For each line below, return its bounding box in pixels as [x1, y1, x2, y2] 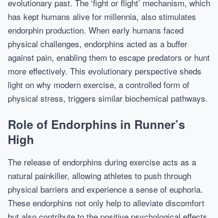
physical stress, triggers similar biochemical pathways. [8, 92, 208, 104]
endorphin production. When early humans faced [8, 24, 183, 36]
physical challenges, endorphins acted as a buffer [8, 37, 187, 50]
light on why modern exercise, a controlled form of [8, 78, 189, 91]
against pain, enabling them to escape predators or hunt [8, 51, 210, 63]
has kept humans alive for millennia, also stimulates [8, 10, 196, 22]
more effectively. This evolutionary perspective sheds [8, 65, 201, 77]
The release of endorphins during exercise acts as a [8, 156, 196, 168]
